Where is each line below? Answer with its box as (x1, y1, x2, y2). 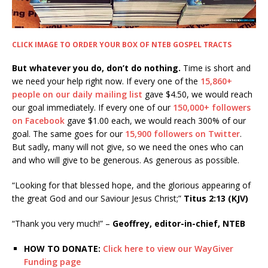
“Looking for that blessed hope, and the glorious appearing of (12, 179, 251, 191)
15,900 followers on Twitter (125, 127, 240, 139)
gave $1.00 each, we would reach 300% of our (67, 114, 246, 126)
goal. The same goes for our (12, 127, 125, 139)
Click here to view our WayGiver (103, 242, 233, 254)
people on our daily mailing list (12, 88, 142, 100)
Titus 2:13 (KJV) (184, 192, 248, 204)
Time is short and (181, 62, 251, 74)
